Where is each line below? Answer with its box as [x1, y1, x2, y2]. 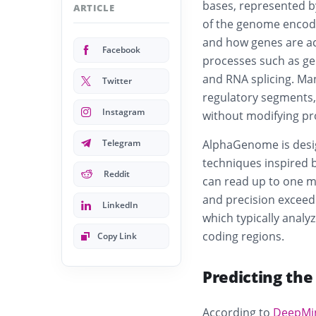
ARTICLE [73, 1, 115, 14]
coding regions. [202, 229, 284, 244]
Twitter [102, 75, 132, 87]
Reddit [104, 168, 130, 180]
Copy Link [97, 230, 137, 242]
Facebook [102, 44, 140, 56]
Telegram [102, 137, 140, 149]
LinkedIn [102, 199, 138, 211]
